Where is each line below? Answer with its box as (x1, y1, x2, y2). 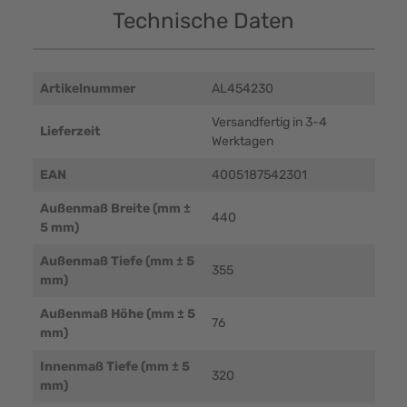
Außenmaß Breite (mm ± (39, 200, 191, 216)
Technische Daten (113, 7, 294, 34)
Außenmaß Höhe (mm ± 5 (39, 305, 195, 322)
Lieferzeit (39, 123, 101, 139)
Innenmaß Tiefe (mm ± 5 (39, 358, 190, 374)
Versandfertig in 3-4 (211, 114, 327, 130)
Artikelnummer (39, 80, 135, 96)
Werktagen (211, 133, 273, 149)
